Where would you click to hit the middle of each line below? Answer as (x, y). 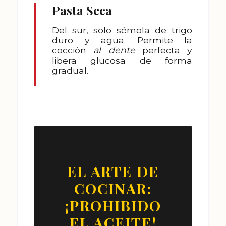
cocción (73, 50)
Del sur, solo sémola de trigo (122, 30)
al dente (114, 50)
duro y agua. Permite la (122, 40)
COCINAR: (113, 188)
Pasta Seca (82, 10)
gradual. (70, 71)
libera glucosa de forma (122, 61)
